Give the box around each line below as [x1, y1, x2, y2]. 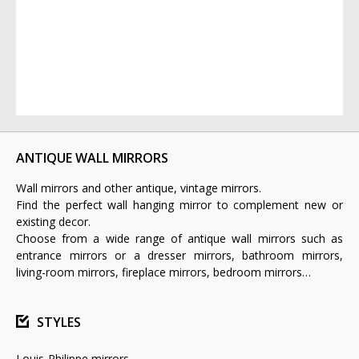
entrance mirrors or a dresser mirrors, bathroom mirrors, [16, 248, 343, 264]
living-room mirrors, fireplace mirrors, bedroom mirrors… [16, 264, 311, 280]
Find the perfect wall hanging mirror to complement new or [16, 197, 343, 213]
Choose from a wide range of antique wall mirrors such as [16, 231, 343, 247]
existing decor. [16, 214, 91, 230]
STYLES [37, 313, 81, 332]
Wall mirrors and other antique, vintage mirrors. [16, 180, 261, 196]
